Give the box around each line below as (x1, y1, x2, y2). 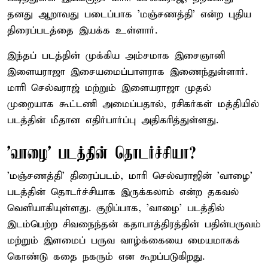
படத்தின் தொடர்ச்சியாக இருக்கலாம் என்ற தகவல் (7, 185, 239, 199)
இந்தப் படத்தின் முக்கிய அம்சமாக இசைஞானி (7, 49, 225, 62)
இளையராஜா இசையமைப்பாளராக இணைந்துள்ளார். (7, 65, 248, 78)
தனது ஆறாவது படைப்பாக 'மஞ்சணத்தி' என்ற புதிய (7, 8, 251, 21)
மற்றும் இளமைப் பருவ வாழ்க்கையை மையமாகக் (7, 234, 240, 247)
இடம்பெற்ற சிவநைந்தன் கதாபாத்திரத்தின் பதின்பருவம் (7, 218, 261, 231)
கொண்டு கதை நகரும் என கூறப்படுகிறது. (7, 250, 205, 263)
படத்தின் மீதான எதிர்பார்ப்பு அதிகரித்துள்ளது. (7, 114, 218, 127)
